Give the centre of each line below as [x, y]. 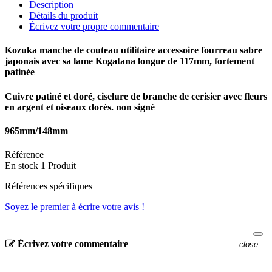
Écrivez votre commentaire [72, 243]
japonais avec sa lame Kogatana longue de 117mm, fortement [130, 61]
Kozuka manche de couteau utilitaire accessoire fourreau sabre [134, 50]
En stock [22, 166]
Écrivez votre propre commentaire [94, 27]
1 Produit [58, 166]
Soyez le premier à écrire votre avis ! [75, 207]
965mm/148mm [36, 131]
